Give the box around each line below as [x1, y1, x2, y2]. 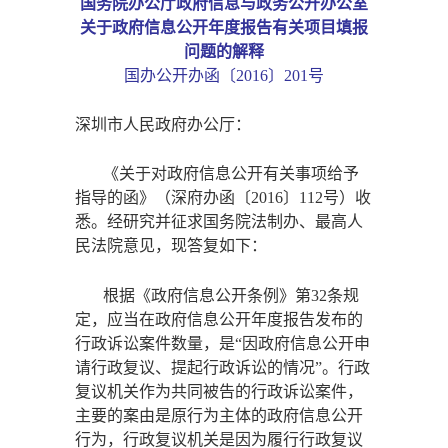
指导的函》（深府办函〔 [75, 189, 252, 207]
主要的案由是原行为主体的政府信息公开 [75, 406, 364, 424]
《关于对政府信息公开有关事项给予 [103, 165, 360, 183]
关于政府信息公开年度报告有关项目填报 [80, 19, 368, 37]
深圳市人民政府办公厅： [75, 116, 252, 134]
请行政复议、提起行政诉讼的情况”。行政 [75, 358, 371, 376]
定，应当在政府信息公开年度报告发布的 [75, 310, 364, 328]
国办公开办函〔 [124, 67, 236, 85]
